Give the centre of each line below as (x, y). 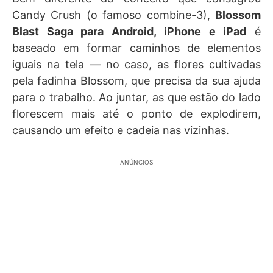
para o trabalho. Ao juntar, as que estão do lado (136, 97)
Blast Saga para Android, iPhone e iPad (129, 31)
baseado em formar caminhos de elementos (136, 48)
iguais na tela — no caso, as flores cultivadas (136, 64)
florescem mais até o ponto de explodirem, (136, 114)
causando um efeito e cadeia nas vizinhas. (121, 130)
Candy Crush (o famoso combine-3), (114, 15)
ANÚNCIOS (136, 162)
